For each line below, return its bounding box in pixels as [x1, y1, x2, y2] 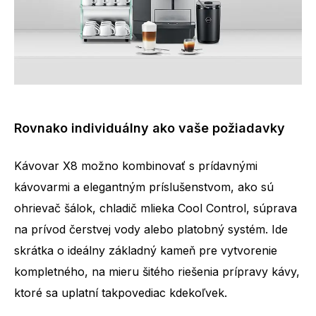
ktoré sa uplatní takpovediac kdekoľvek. [14, 286, 227, 300]
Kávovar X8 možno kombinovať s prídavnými [14, 159, 257, 174]
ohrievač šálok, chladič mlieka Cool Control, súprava [14, 201, 297, 216]
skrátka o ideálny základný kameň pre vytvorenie [14, 243, 277, 258]
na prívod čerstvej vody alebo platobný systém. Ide [14, 222, 288, 237]
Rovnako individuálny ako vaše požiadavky [14, 121, 285, 136]
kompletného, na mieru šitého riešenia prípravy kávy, [14, 265, 300, 279]
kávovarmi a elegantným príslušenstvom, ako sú [14, 180, 274, 195]
